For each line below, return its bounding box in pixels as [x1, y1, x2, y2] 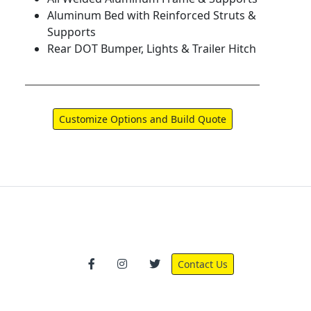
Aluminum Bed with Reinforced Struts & [47, 8, 256, 24]
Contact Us [178, 258, 228, 271]
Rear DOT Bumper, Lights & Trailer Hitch [47, 41, 256, 57]
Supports [47, 24, 96, 40]
